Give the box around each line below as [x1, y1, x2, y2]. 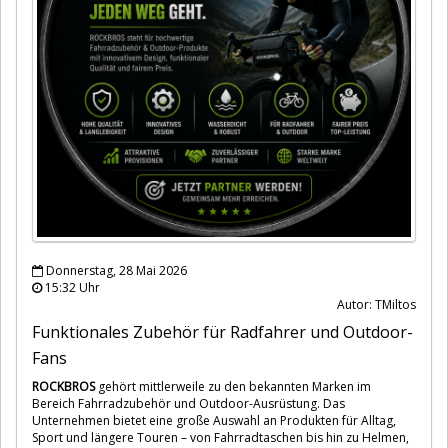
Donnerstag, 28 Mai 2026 [43, 261, 187, 279]
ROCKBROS [32, 377, 95, 395]
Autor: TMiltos [337, 295, 416, 313]
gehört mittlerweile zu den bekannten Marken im [95, 377, 371, 395]
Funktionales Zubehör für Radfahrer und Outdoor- [32, 320, 413, 343]
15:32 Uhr [42, 278, 100, 296]
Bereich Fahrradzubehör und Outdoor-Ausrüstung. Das [32, 394, 345, 412]
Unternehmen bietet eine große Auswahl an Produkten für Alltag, [32, 411, 396, 429]
